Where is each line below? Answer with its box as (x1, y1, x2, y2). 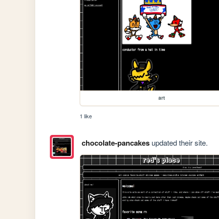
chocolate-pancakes (81, 137, 150, 149)
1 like (80, 112, 92, 120)
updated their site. (149, 137, 208, 148)
